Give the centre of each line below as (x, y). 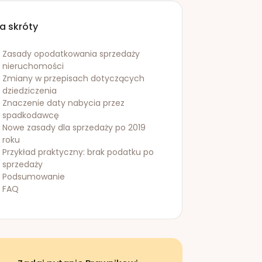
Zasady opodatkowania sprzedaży (71, 54)
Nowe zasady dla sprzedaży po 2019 (74, 127)
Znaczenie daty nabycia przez (63, 103)
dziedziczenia (29, 91)
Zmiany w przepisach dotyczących (73, 78)
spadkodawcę (30, 115)
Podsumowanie (33, 177)
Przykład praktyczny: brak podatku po (78, 152)
